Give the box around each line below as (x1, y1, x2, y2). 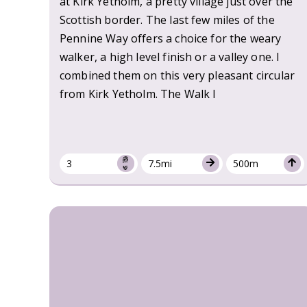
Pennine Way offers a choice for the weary (60, 30, 282, 46)
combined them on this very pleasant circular (60, 67, 295, 83)
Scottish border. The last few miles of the (60, 12, 275, 27)
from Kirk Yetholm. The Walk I (60, 86, 217, 101)
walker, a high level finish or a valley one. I (60, 49, 280, 64)
